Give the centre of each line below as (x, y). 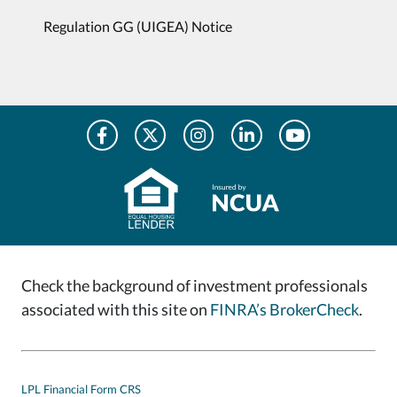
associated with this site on (116, 310)
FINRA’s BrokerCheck (284, 310)
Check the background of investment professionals (195, 286)
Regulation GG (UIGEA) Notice (137, 26)
